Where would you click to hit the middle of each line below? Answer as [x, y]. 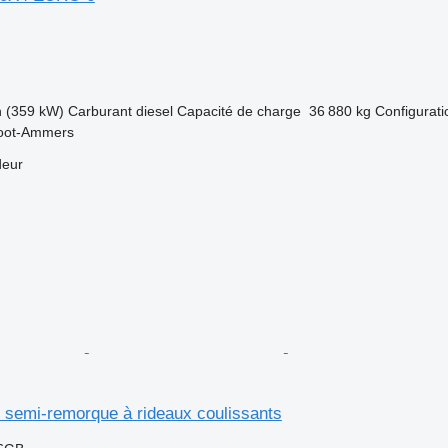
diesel [154, 111]
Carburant [99, 111]
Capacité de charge [238, 111]
